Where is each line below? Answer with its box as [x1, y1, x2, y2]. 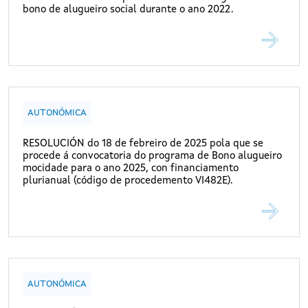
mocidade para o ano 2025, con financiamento [23, 164, 239, 175]
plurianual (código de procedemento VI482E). [23, 176, 233, 187]
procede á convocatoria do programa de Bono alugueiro [23, 151, 282, 162]
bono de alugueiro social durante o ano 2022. [23, 5, 234, 16]
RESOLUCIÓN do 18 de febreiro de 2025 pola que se [23, 139, 263, 150]
